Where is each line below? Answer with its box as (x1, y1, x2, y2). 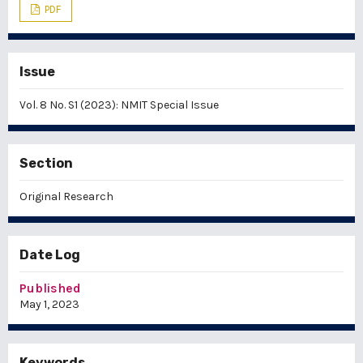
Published (19, 280, 81, 297)
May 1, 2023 (19, 297, 79, 312)
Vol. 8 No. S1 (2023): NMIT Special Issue (19, 98, 219, 113)
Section (19, 156, 73, 172)
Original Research (19, 190, 113, 204)
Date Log (19, 247, 80, 263)
